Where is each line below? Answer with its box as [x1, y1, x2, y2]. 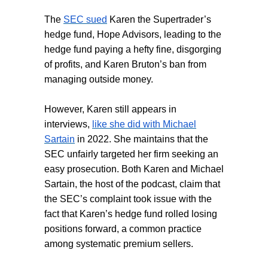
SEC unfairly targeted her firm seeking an [44, 149, 218, 160]
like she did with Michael [92, 119, 196, 130]
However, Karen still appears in [44, 104, 176, 115]
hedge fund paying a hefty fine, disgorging [44, 44, 221, 55]
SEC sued [63, 14, 107, 25]
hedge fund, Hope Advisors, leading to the [44, 29, 221, 40]
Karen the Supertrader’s [107, 14, 211, 25]
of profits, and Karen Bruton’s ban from [44, 59, 206, 70]
